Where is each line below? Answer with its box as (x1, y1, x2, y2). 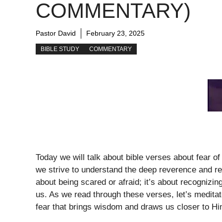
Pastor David (36, 29, 76, 38)
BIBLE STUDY (41, 46, 79, 53)
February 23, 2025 (86, 29, 145, 38)
